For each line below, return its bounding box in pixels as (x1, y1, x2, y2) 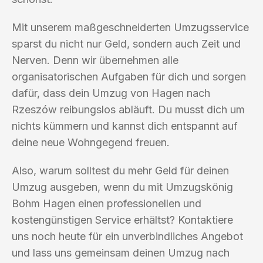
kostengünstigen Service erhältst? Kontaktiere (12, 213, 233, 226)
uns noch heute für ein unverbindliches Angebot (12, 230, 243, 242)
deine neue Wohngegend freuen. (12, 136, 170, 149)
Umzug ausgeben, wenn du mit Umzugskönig (12, 180, 233, 193)
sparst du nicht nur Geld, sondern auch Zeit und (12, 37, 241, 50)
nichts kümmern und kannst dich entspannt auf (12, 119, 238, 132)
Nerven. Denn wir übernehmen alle (12, 53, 178, 66)
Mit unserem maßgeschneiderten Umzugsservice (12, 21, 249, 33)
